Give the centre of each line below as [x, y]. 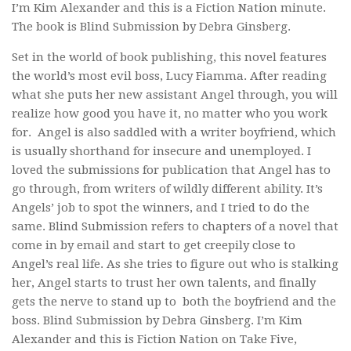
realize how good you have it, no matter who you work [170, 114]
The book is [46, 27]
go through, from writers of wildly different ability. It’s [167, 189]
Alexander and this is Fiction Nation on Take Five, [154, 339]
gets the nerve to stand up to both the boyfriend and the [174, 302]
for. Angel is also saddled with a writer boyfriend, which [174, 132]
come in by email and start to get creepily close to [154, 245]
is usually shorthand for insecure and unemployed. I [161, 151]
